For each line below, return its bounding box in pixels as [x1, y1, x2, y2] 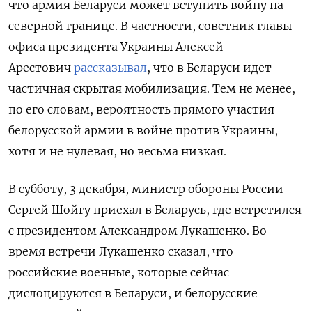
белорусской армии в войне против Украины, [8, 123, 278, 138]
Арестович [8, 61, 74, 75]
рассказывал [74, 61, 147, 75]
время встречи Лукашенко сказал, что [8, 244, 233, 259]
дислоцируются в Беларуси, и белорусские [8, 286, 258, 301]
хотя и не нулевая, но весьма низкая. [8, 144, 226, 159]
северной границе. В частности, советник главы [8, 19, 292, 33]
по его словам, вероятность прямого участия [8, 102, 274, 117]
